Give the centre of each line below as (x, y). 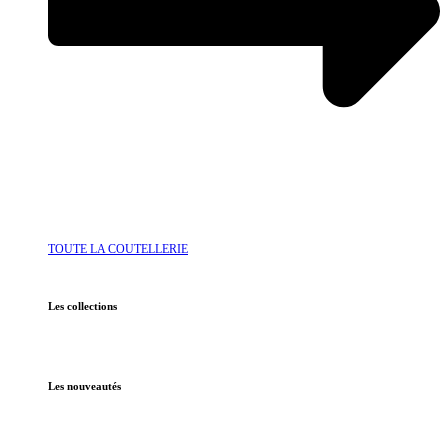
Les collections (82, 305)
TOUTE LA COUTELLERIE (118, 249)
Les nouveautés (84, 385)
